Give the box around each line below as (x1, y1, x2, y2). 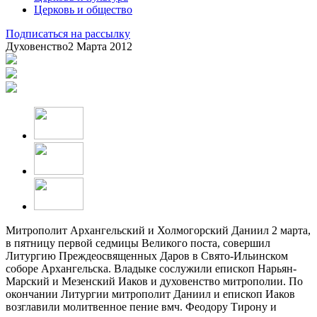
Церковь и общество (34, 3, 132, 16)
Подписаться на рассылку (6, 27, 130, 40)
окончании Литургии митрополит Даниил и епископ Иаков (6, 287, 295, 300)
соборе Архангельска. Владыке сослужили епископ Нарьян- (6, 262, 296, 275)
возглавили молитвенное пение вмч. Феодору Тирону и (6, 300, 277, 313)
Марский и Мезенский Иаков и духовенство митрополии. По (6, 275, 303, 287)
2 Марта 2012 (68, 40, 132, 52)
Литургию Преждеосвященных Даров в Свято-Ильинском (6, 249, 288, 262)
